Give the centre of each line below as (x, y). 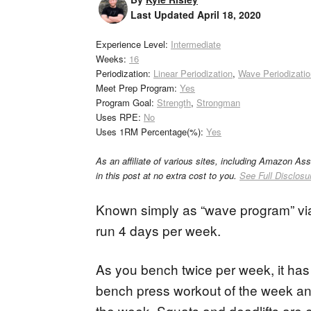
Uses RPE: (120, 117)
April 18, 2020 (229, 15)
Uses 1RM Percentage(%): (151, 132)
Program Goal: (126, 102)
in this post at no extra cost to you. (168, 175)
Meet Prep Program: (138, 88)
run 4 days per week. (158, 230)
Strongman (218, 102)
